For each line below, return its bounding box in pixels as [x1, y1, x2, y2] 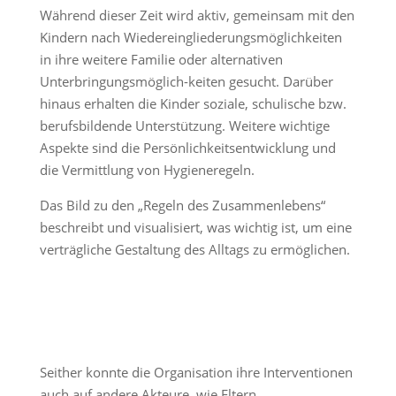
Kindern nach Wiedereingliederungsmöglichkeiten [39, 27, 342, 46]
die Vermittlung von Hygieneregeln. [39, 160, 255, 179]
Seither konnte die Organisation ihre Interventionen [39, 362, 353, 381]
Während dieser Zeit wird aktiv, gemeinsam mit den [39, 5, 354, 24]
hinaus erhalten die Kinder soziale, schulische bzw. [39, 94, 346, 112]
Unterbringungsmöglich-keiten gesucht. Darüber [39, 72, 333, 90]
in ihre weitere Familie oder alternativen [39, 49, 283, 68]
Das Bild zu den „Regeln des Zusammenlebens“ [39, 195, 325, 214]
